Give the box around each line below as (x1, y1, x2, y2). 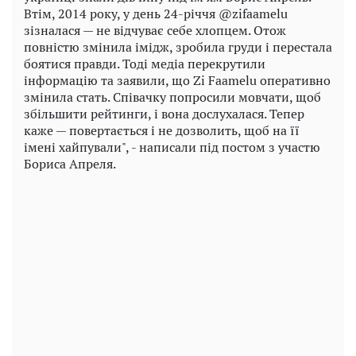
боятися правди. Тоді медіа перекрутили (24, 55, 265, 73)
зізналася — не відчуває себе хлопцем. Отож (24, 21, 286, 40)
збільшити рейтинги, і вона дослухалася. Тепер (24, 105, 304, 123)
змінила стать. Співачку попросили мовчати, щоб (24, 88, 321, 106)
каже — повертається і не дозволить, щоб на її (24, 122, 300, 140)
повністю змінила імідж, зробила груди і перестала (24, 38, 332, 56)
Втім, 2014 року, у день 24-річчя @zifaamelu (24, 5, 288, 23)
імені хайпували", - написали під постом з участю (24, 138, 320, 157)
